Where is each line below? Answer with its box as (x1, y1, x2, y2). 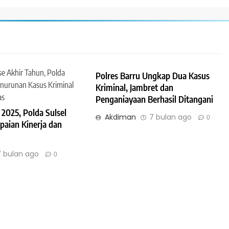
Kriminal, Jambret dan (96, 82, 174, 94)
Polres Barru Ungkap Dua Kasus (96, 70, 210, 82)
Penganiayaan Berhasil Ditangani (96, 94, 214, 105)
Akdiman (105, 112, 136, 123)
